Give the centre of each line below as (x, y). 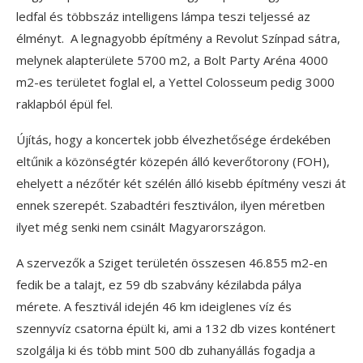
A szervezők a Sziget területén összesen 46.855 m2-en (172, 263)
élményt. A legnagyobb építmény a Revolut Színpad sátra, (178, 38)
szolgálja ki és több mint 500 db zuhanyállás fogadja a (166, 350)
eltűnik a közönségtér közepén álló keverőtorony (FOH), (173, 162)
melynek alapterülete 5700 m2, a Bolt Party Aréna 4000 (172, 60)
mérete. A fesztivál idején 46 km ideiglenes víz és (154, 307)
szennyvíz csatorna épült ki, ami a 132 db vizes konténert (176, 329)
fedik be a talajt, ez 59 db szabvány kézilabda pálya (159, 285)
